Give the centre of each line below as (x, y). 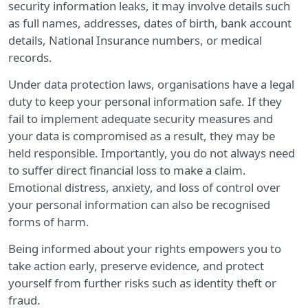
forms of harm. (49, 222)
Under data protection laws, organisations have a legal (151, 85)
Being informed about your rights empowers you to (145, 249)
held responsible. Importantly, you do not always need (152, 153)
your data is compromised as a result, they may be (142, 136)
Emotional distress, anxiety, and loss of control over (144, 188)
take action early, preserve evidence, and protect (136, 266)
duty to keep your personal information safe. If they (145, 102)
